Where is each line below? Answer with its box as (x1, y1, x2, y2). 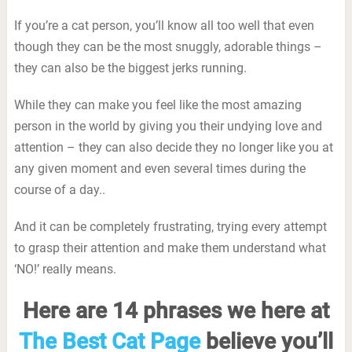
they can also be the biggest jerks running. (13, 60, 247, 75)
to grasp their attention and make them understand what (13, 240, 326, 255)
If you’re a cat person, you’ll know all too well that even (13, 18, 314, 33)
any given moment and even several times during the (13, 161, 306, 176)
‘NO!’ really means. (13, 262, 116, 277)
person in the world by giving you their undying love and (13, 119, 322, 134)
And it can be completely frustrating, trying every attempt (13, 219, 327, 234)
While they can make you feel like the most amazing (13, 97, 302, 112)
